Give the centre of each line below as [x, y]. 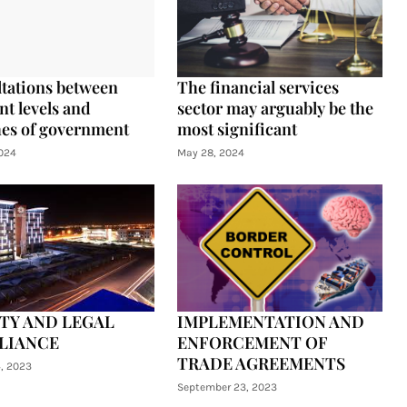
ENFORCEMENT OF [252, 342]
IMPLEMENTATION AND [270, 322]
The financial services [258, 87]
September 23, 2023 [227, 387]
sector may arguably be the [275, 108]
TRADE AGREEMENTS [261, 363]
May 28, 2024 [210, 153]
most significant [237, 129]
